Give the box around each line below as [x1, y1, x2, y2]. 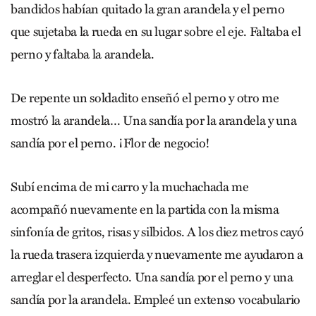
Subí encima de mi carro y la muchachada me [11, 178, 249, 195]
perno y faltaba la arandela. [11, 46, 154, 62]
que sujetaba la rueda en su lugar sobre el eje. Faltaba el [11, 23, 301, 39]
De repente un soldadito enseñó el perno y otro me [11, 90, 279, 106]
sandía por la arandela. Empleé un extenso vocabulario [11, 291, 300, 308]
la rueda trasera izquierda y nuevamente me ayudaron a [11, 246, 303, 262]
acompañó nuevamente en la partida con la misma [11, 201, 279, 217]
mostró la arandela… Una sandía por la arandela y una [11, 112, 297, 128]
